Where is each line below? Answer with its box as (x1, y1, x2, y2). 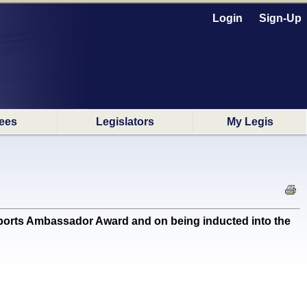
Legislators (96, 116, 154, 127)
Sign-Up (259, 12, 302, 24)
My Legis (226, 116, 273, 127)
